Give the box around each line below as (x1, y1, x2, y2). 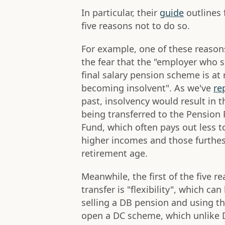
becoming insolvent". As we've (81, 82, 213, 94)
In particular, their (81, 7, 160, 19)
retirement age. (81, 147, 148, 160)
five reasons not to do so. (81, 20, 190, 32)
